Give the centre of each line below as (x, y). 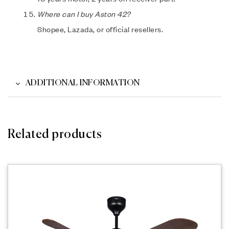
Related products (55, 134)
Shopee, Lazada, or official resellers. (100, 29)
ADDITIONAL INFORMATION (83, 84)
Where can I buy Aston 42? (84, 14)
